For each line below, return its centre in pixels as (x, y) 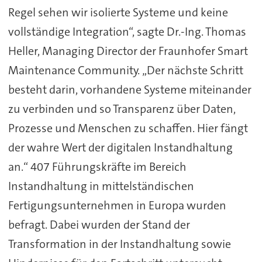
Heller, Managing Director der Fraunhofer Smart (128, 51)
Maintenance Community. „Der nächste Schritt (125, 70)
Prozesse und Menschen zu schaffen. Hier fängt (128, 128)
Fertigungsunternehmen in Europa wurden (117, 205)
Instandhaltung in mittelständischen (101, 186)
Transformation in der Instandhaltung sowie (119, 244)
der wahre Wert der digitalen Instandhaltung (120, 147)
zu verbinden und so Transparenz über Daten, (122, 108)
